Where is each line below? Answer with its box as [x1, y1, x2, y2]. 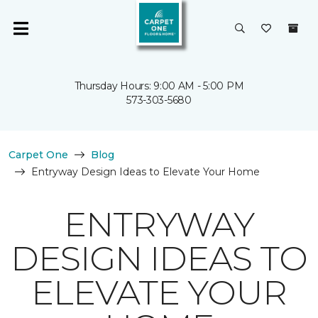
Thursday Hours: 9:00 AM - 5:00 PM [74, 79, 244, 92]
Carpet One [9, 148, 68, 161]
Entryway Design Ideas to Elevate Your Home [31, 165, 260, 178]
